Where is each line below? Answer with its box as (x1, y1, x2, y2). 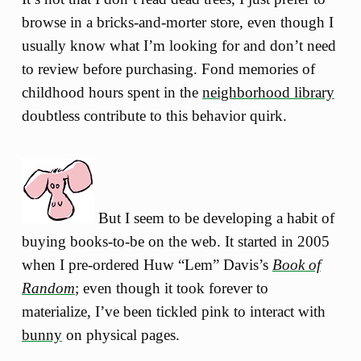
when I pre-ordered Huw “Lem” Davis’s (21, 255, 272, 273)
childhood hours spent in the (21, 84, 202, 102)
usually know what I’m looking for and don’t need (21, 37, 336, 55)
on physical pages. (61, 326, 180, 343)
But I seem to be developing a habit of (93, 209, 334, 226)
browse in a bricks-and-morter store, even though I (21, 14, 334, 31)
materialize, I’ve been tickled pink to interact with (21, 302, 326, 320)
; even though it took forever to (74, 279, 268, 297)
